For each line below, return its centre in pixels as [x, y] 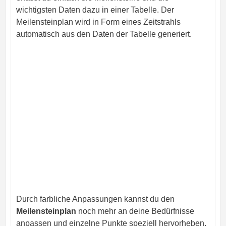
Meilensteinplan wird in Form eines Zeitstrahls [98, 22]
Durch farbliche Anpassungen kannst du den [95, 199]
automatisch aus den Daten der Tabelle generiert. [104, 34]
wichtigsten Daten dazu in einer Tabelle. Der [95, 10]
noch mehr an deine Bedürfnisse [135, 211]
